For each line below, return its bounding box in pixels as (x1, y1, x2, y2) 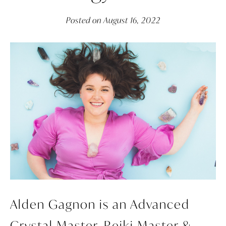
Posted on (66, 14, 101, 25)
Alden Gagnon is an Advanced (10, 196, 190, 212)
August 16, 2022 (103, 14, 160, 25)
